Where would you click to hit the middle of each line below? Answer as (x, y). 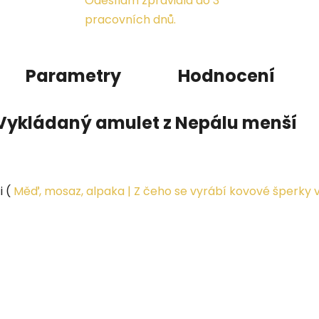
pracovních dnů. (131, 19)
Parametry (73, 75)
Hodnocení (226, 75)
